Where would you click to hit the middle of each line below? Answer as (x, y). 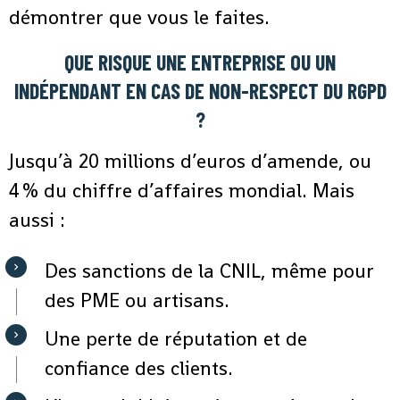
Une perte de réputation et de (176, 339)
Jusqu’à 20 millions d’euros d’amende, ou (190, 161)
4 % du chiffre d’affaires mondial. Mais (182, 191)
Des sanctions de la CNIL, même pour (209, 271)
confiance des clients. (139, 368)
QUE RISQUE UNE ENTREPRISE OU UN (200, 62)
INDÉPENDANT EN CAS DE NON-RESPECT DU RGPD (200, 91)
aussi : (37, 220)
